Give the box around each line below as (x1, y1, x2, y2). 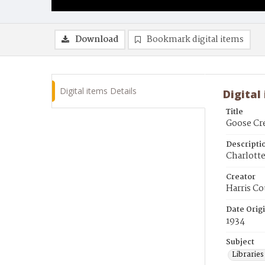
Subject (226, 236, 254, 248)
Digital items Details (60, 85, 137, 96)
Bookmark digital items (147, 33, 244, 47)
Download (75, 33, 118, 47)
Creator (226, 171, 256, 183)
